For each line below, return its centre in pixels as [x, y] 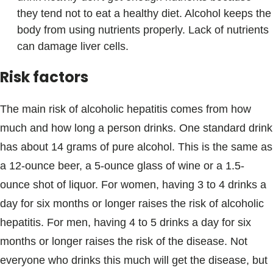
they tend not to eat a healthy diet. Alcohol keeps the [144, 13]
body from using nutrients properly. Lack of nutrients [143, 30]
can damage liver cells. [73, 46]
